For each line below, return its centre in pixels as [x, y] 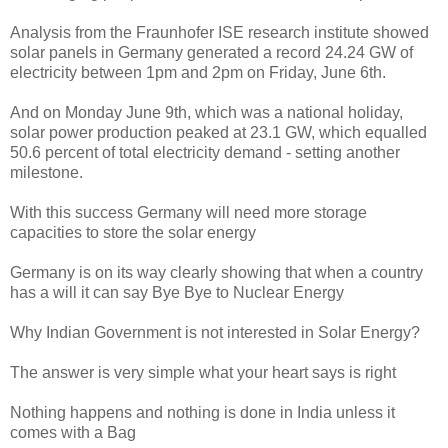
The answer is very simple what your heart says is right [203, 372]
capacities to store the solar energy [133, 232]
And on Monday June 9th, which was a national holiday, [206, 112]
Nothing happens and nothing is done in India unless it [202, 412]
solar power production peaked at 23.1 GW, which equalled [218, 132]
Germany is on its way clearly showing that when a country [216, 272]
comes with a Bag [73, 432]
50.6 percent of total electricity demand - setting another [205, 152]
